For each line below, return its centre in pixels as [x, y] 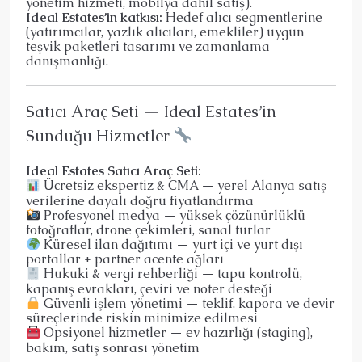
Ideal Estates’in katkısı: [94, 18]
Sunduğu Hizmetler [100, 136]
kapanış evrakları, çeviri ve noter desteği [149, 288]
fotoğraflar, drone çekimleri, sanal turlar [148, 230]
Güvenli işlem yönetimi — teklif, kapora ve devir [188, 304]
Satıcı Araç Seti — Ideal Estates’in [151, 112]
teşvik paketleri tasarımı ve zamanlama [148, 47]
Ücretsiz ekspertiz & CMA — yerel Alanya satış [184, 186]
